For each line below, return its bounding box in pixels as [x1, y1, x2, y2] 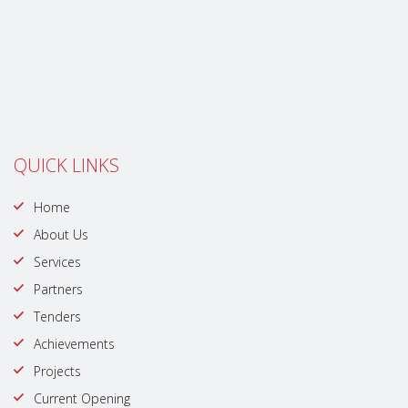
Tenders [34, 307, 81, 325]
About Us [34, 225, 88, 243]
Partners [34, 280, 83, 298]
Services [34, 252, 81, 270]
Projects [34, 362, 81, 380]
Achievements [34, 334, 115, 352]
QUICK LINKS [14, 152, 119, 178]
